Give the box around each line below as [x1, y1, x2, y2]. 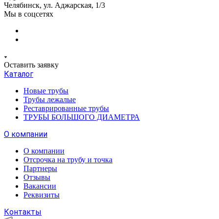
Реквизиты [23, 191, 60, 199]
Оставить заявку [4, 61, 59, 69]
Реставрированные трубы [23, 104, 109, 112]
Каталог [4, 69, 33, 79]
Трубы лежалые [23, 95, 76, 104]
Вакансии [23, 182, 56, 190]
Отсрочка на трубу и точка [23, 155, 112, 164]
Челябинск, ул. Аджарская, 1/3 [4, 1, 105, 9]
